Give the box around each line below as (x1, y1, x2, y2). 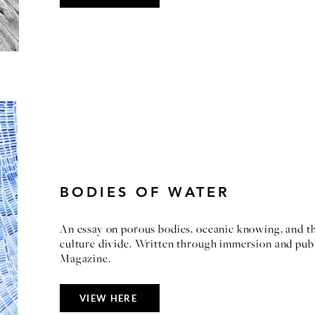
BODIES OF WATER (60, 184, 230, 200)
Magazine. (60, 252, 111, 266)
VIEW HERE (79, 292, 137, 304)
